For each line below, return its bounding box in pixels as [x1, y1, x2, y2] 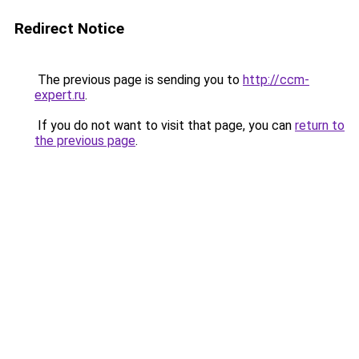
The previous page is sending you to [34, 72, 243, 87]
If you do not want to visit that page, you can [34, 118, 295, 133]
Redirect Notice [14, 19, 124, 38]
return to [295, 118, 345, 133]
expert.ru [34, 87, 85, 103]
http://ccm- [243, 72, 309, 87]
